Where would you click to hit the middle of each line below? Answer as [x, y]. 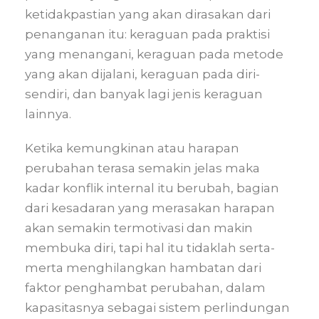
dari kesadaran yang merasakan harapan [150, 208]
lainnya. [48, 114]
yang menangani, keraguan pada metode [154, 54]
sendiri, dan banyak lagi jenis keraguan [144, 94]
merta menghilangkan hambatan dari [143, 268]
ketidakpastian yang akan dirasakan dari [148, 14]
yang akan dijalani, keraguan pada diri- [142, 74]
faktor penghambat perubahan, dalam [145, 288]
